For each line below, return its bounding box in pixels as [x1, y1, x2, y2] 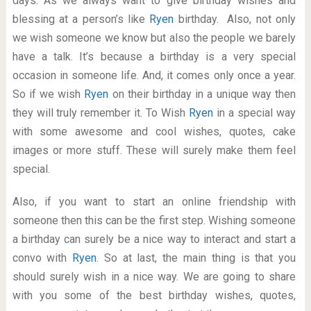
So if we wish [12, 87, 85, 101]
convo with [12, 251, 73, 264]
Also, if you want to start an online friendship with [12, 195, 296, 208]
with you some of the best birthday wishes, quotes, [12, 289, 296, 302]
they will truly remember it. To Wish [12, 106, 190, 119]
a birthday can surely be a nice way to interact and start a [12, 233, 296, 246]
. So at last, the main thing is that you [96, 251, 296, 264]
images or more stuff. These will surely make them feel [12, 144, 296, 157]
